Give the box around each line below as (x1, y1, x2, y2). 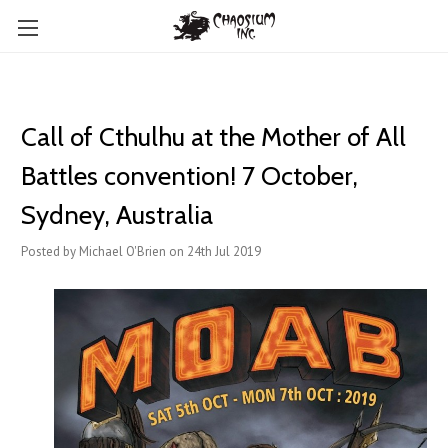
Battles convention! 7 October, (21, 160, 358, 192)
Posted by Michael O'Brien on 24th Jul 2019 (21, 243, 261, 260)
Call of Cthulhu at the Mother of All (21, 121, 406, 153)
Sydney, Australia (21, 199, 213, 231)
